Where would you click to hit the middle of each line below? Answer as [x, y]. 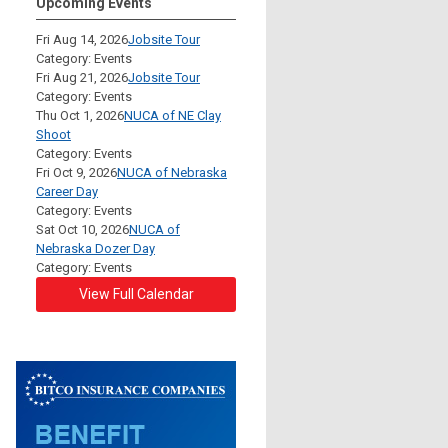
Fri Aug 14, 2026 [82, 39]
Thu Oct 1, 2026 [80, 115]
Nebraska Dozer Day [95, 248]
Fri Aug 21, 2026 [82, 77]
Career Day [67, 191]
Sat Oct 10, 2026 [82, 229]
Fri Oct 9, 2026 [76, 172]
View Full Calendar [136, 293]
